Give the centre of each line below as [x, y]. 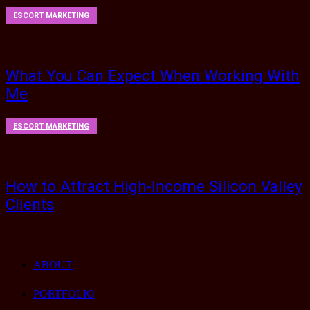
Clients [30, 204]
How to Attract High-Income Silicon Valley [154, 186]
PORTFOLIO [64, 294]
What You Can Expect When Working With [153, 75]
